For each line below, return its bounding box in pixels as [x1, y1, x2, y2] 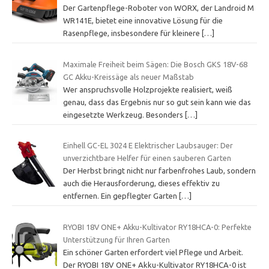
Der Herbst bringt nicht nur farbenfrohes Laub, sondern [62, 166, 256, 175]
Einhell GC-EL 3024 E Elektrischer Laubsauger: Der [62, 141, 233, 150]
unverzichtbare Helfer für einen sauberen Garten [62, 154, 231, 163]
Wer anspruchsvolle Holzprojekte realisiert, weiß [62, 85, 232, 94]
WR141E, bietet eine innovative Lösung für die [62, 16, 223, 25]
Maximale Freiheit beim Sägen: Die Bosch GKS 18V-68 [62, 59, 247, 68]
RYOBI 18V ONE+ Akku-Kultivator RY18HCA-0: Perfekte [62, 222, 252, 231]
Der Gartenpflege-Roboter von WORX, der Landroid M [62, 4, 254, 13]
